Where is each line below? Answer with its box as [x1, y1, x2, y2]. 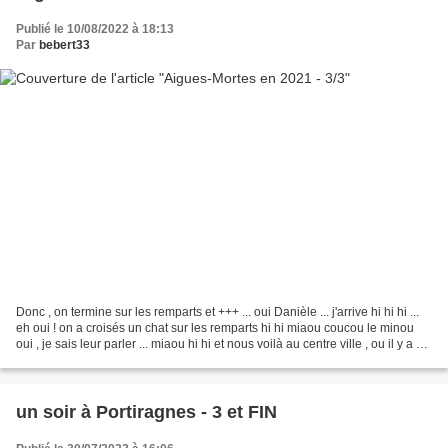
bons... [16, 353, 52, 368]
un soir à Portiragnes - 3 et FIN [248, 402, 277, 423]
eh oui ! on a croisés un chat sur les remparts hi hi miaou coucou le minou [16, 321, 414, 336]
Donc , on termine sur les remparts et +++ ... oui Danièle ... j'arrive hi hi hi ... [16, 305, 419, 320]
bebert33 [39, 37, 90, 52]
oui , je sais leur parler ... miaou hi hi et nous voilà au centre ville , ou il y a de [16, 337, 430, 352]
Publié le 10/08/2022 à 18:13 [16, 21, 174, 36]
